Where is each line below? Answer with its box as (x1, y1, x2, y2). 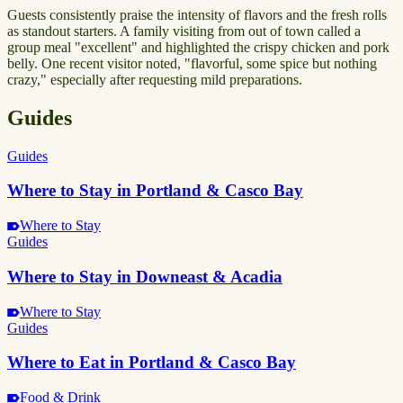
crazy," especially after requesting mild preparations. (7, 71, 302, 87)
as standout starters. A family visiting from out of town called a (7, 22, 361, 39)
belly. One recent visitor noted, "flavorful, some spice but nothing (7, 55, 377, 71)
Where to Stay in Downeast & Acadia (7, 266, 282, 286)
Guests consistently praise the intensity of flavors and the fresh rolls (7, 6, 387, 22)
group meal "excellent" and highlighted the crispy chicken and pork (7, 39, 390, 55)
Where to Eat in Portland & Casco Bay (7, 353, 296, 372)
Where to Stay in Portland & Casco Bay (7, 181, 303, 201)
